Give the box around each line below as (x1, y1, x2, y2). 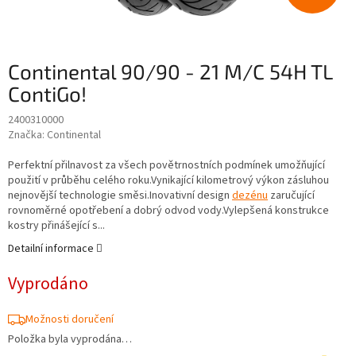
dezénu (232, 187, 268, 203)
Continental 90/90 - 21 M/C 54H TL (8, 58, 332, 83)
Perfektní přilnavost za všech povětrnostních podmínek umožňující (8, 157, 325, 173)
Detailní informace (8, 240, 94, 257)
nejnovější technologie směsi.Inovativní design (8, 187, 232, 203)
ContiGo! (8, 80, 87, 106)
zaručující (268, 187, 315, 203)
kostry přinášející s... (8, 217, 105, 234)
